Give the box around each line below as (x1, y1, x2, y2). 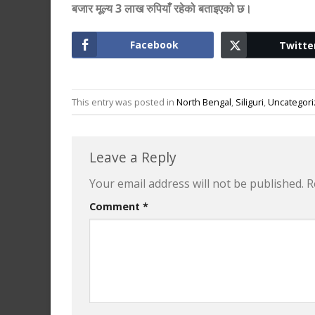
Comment (89, 200, 143, 214)
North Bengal (176, 95, 231, 108)
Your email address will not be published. (89, 176, 304, 192)
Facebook (130, 38, 179, 52)
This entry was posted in (72, 95, 176, 108)
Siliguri (236, 95, 264, 108)
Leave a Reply (89, 148, 180, 167)
